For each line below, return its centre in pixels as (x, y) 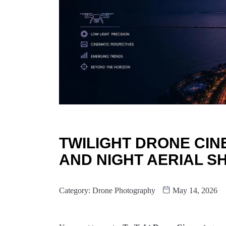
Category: (76, 190)
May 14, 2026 (194, 190)
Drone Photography (124, 190)
